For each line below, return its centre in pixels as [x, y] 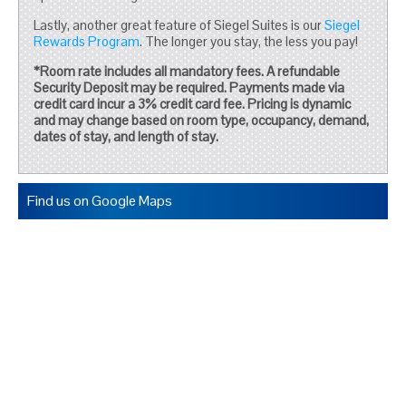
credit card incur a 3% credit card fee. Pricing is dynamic [193, 104]
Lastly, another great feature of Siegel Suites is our [179, 25]
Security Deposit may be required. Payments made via [189, 88]
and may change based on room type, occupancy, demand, [202, 121]
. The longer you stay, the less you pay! [249, 42]
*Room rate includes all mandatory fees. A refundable [187, 72]
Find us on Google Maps [100, 201]
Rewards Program [87, 42]
